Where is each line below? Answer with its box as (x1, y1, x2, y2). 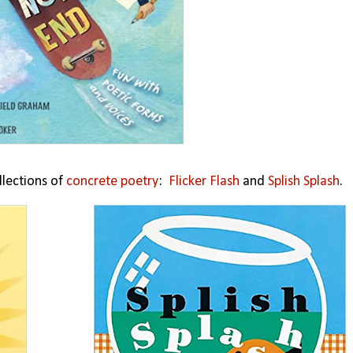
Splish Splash (267, 174, 340, 189)
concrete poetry (65, 174, 158, 189)
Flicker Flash (168, 174, 240, 189)
